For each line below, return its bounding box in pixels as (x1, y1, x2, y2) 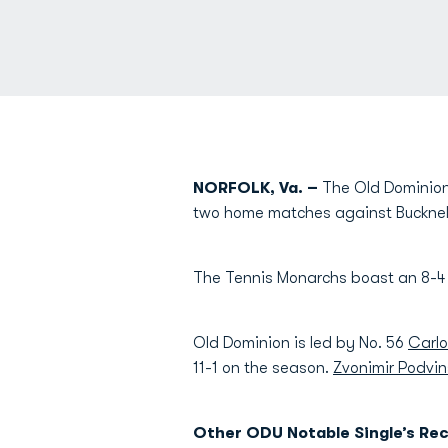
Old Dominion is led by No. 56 (193, 334, 408, 352)
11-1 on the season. (193, 359, 333, 377)
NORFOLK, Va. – (193, 179, 322, 197)
